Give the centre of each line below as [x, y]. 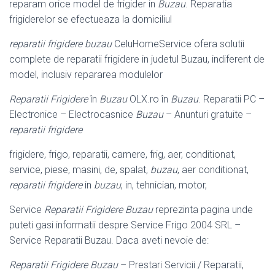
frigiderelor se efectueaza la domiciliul [91, 19]
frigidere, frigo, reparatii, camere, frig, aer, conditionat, [122, 154]
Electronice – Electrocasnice [72, 114]
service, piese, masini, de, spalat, [80, 169]
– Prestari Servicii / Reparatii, [181, 265]
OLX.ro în [149, 99]
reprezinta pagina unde [203, 209]
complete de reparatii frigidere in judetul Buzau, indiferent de [137, 59]
